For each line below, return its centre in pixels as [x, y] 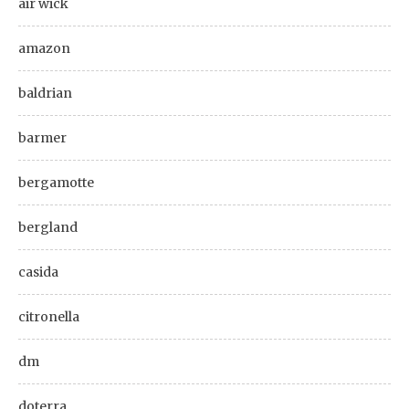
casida [38, 272]
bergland [48, 227]
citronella [49, 316]
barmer [42, 137]
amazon [44, 48]
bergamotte [56, 182]
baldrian [45, 93]
